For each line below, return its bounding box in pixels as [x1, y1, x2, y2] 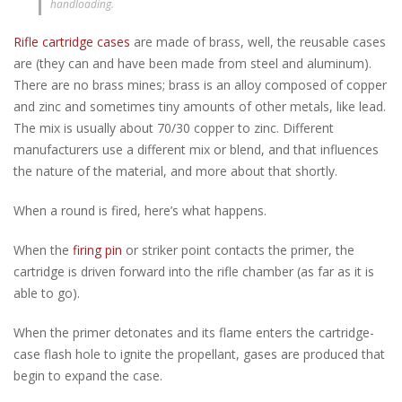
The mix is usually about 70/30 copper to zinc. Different [13, 118, 334, 136]
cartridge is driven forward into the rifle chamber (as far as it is [13, 262, 374, 280]
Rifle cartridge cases [13, 32, 130, 50]
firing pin [73, 240, 122, 258]
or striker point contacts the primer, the [122, 240, 354, 258]
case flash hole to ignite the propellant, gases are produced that [13, 345, 385, 363]
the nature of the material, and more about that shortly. [13, 162, 337, 179]
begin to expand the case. [13, 366, 162, 384]
